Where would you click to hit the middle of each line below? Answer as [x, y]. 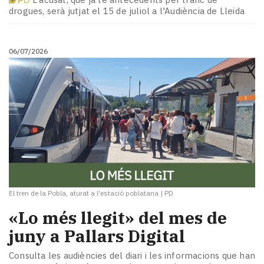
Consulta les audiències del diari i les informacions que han [132, 256]
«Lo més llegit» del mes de [118, 217]
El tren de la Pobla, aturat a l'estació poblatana [84, 193]
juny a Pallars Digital [97, 236]
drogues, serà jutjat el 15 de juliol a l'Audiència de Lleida [127, 11]
